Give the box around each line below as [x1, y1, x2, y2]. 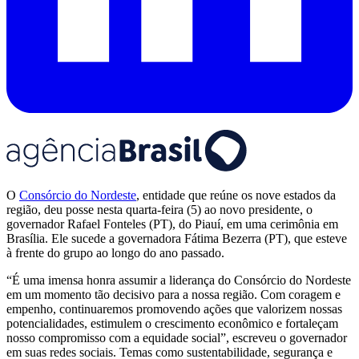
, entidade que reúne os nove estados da [136, 188, 336, 202]
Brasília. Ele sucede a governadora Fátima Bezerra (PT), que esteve [6, 231, 347, 245]
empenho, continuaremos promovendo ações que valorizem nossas [6, 301, 342, 316]
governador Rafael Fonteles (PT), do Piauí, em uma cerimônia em [6, 216, 338, 231]
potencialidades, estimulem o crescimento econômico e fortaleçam [6, 316, 338, 330]
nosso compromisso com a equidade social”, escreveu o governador [6, 330, 347, 345]
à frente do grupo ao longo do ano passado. [6, 245, 224, 260]
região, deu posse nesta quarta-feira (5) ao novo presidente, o [6, 202, 313, 216]
